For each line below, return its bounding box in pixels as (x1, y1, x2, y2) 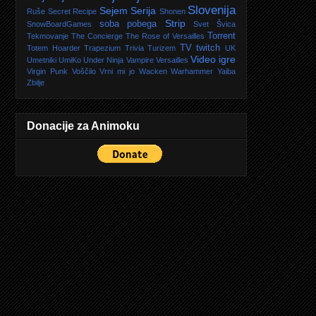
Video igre (190, 53, 236, 65)
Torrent (207, 30, 236, 41)
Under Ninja (83, 55, 124, 64)
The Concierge (71, 31, 123, 40)
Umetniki (27, 55, 56, 64)
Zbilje (27, 78, 44, 87)
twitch (196, 42, 221, 53)
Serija (130, 4, 156, 16)
